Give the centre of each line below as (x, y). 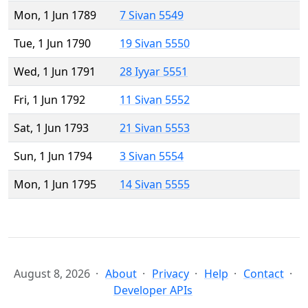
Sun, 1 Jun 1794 (53, 156)
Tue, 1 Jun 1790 (52, 44)
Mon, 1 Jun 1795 (55, 185)
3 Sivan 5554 (152, 156)
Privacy (170, 274)
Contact (264, 274)
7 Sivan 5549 (152, 15)
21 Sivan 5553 (155, 128)
